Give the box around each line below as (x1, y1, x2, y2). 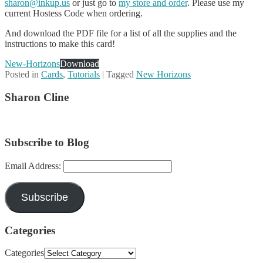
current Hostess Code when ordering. (5, 8, 143, 18)
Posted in (5, 69, 39, 79)
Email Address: (5, 160, 63, 171)
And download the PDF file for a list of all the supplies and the (5, 28, 237, 38)
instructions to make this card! (5, 38, 115, 49)
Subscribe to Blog (5, 136, 89, 149)
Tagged (106, 69, 134, 79)
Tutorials (68, 69, 100, 79)
